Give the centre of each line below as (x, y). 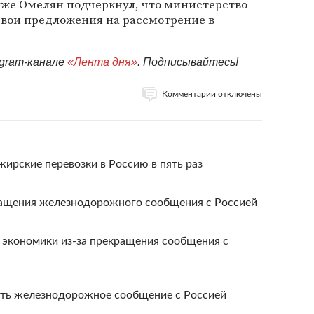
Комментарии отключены (212, 94)
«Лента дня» (102, 62)
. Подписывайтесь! (188, 62)
